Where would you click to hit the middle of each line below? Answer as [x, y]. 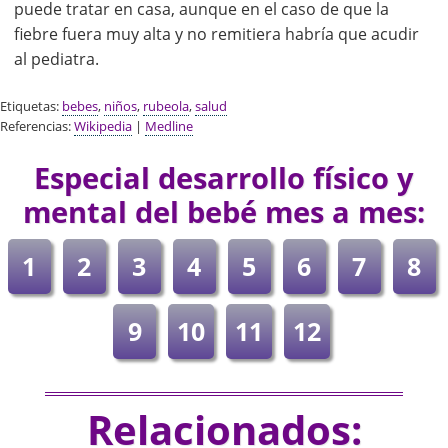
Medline [169, 126]
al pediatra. [56, 59]
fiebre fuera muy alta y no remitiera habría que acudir [216, 34]
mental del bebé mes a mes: [224, 212]
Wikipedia [103, 126]
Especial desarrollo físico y [224, 178]
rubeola [166, 106]
